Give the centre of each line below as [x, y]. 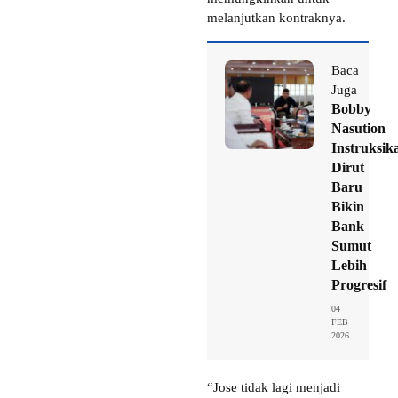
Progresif [359, 284]
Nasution [358, 128]
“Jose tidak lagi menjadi [274, 387]
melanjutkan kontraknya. [276, 17]
